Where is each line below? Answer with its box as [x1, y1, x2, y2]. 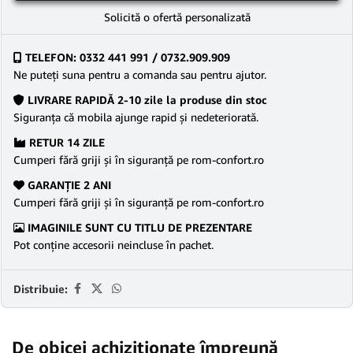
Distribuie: [13, 281, 68, 295]
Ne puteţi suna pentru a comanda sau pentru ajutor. [13, 68, 266, 81]
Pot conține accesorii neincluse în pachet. [13, 238, 214, 251]
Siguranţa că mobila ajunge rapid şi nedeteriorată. [13, 110, 258, 124]
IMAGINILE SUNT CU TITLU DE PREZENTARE [24, 221, 252, 234]
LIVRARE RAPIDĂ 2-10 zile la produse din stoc [24, 93, 267, 106]
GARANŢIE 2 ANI [24, 178, 111, 191]
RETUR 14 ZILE [26, 136, 105, 149]
